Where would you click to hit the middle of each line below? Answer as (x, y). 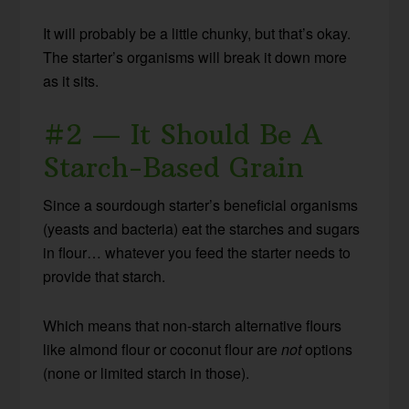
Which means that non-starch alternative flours (193, 325)
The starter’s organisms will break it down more (195, 57)
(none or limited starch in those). (147, 372)
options (327, 349)
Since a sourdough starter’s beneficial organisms (201, 204)
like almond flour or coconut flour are (163, 349)
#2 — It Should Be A (184, 134)
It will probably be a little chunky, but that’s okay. (197, 33)
